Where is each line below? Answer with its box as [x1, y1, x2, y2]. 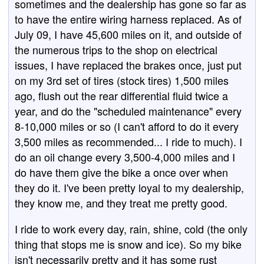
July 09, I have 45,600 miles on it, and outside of [15, 27, 242, 42]
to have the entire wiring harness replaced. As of [15, 11, 242, 27]
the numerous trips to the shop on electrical [15, 42, 217, 57]
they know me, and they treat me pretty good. [15, 195, 227, 210]
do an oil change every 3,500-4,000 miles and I [15, 149, 235, 164]
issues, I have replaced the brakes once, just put [15, 57, 242, 72]
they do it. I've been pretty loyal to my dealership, [15, 180, 244, 195]
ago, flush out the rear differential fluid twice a [15, 88, 228, 103]
